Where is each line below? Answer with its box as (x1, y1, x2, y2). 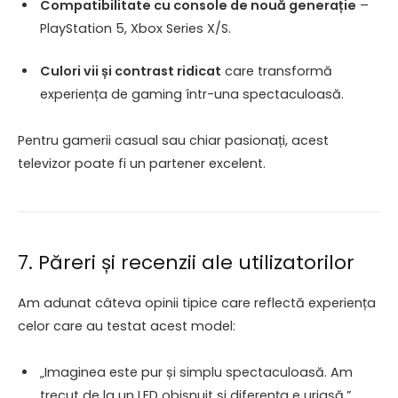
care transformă (221, 61, 332, 80)
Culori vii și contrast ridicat (40, 61, 221, 80)
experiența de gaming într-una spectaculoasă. (40, 84, 344, 103)
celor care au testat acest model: (18, 316, 235, 335)
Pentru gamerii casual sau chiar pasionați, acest (18, 131, 329, 149)
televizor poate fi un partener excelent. (18, 154, 266, 172)
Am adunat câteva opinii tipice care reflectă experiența (18, 293, 376, 312)
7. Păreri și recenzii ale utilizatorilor (18, 248, 354, 276)
